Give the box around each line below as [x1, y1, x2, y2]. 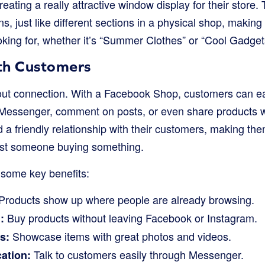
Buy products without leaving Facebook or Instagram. [4, 210, 257, 225]
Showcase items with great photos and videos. [9, 228, 231, 244]
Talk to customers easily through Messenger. [31, 247, 244, 262]
